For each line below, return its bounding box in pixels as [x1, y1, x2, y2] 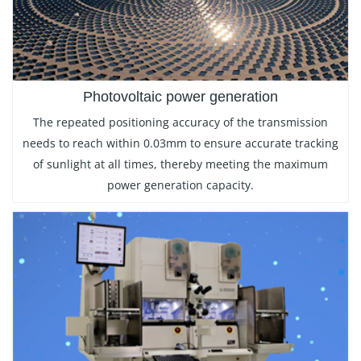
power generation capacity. [107, 177, 254, 193]
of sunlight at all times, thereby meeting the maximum [33, 156, 328, 172]
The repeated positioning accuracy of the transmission [33, 114, 328, 131]
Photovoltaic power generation [83, 88, 278, 106]
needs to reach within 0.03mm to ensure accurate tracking [23, 135, 338, 151]
